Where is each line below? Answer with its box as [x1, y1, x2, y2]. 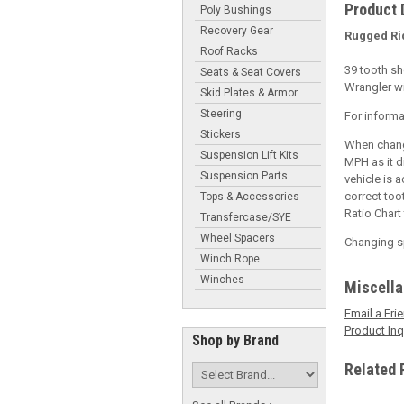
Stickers [200, 127, 241, 141]
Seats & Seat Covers [200, 65, 301, 78]
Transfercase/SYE [200, 210, 291, 224]
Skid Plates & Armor [200, 86, 298, 99]
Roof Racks [200, 44, 258, 58]
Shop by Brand [192, 332, 279, 349]
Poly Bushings [200, 3, 271, 16]
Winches [200, 272, 244, 286]
